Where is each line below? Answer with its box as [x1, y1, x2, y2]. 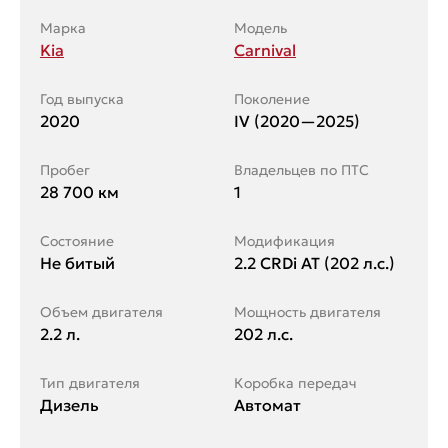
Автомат [234, 394, 301, 415]
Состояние [40, 231, 114, 250]
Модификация [234, 231, 335, 250]
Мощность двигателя [234, 302, 381, 321]
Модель [234, 18, 287, 37]
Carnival [234, 39, 296, 60]
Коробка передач [234, 373, 357, 392]
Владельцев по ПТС [234, 160, 369, 179]
